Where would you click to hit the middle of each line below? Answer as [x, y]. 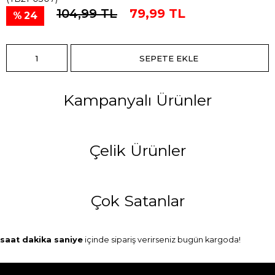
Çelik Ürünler [137, 150]
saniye [68, 240]
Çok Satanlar [137, 201]
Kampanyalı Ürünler [137, 100]
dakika [38, 240]
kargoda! [222, 240]
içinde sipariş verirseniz [130, 240]
